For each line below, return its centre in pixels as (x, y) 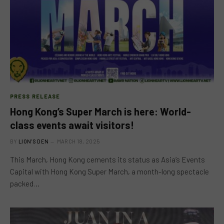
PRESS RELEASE (35, 96)
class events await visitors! (72, 125)
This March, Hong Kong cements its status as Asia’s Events (107, 159)
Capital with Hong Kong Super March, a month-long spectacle (109, 171)
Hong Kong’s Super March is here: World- (100, 111)
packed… (25, 183)
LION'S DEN (34, 141)
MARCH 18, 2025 (78, 141)
